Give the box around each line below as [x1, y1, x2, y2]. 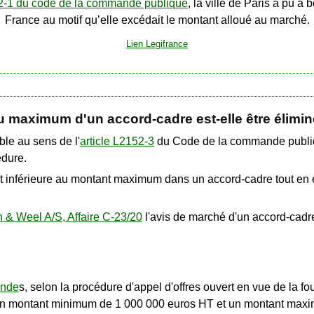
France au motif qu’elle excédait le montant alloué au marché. [4, 14, 310, 27]
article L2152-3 [80, 135, 154, 148]
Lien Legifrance [126, 39, 188, 50]
